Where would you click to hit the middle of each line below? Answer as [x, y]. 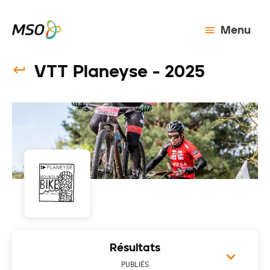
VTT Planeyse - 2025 [119, 71]
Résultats [135, 248]
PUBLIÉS [135, 265]
